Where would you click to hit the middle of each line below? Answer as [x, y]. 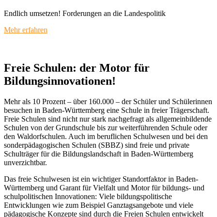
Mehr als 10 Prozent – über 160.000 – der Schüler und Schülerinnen [108, 101]
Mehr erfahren [26, 30]
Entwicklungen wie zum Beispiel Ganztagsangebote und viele [99, 205]
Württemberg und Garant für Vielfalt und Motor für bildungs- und [104, 187]
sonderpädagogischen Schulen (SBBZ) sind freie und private [97, 145]
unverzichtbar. [25, 162]
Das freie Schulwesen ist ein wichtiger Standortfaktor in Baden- [101, 179]
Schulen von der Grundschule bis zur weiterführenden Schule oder [106, 127]
